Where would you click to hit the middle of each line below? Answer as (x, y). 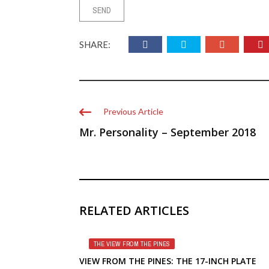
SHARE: (95, 44)
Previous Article (133, 111)
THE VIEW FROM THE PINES (132, 244)
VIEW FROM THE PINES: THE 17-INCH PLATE (168, 261)
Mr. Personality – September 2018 (168, 132)
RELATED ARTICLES (134, 210)
